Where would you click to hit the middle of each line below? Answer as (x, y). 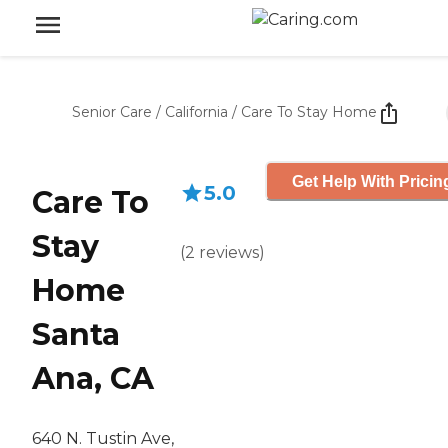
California (196, 112)
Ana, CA (93, 379)
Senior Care (112, 112)
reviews (229, 252)
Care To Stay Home (309, 112)
